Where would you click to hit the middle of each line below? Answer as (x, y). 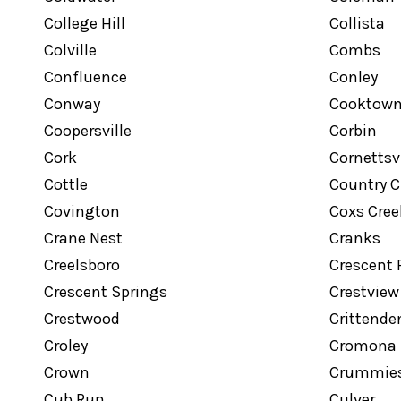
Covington (81, 211)
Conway (72, 104)
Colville (70, 50)
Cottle (65, 184)
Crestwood (81, 319)
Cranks (354, 238)
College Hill (84, 23)
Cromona (363, 346)
